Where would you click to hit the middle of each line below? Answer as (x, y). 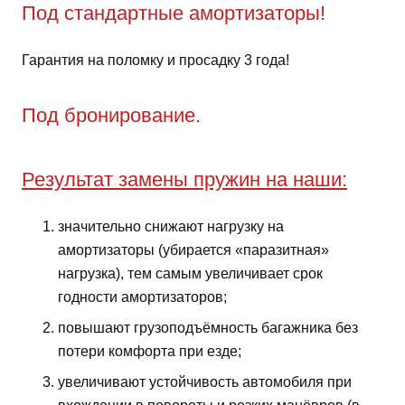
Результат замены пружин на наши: (184, 180)
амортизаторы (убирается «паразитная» (193, 250)
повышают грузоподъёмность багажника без (208, 328)
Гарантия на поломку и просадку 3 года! (155, 61)
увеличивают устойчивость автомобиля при (205, 382)
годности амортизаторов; (142, 297)
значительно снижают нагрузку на (171, 227)
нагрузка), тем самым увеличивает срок (190, 274)
